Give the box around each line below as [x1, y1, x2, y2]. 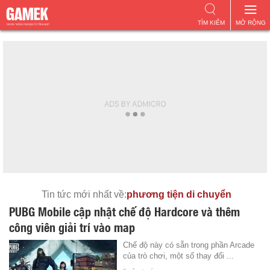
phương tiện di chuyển [127, 189, 231, 199]
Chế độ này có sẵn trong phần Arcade [123, 240, 255, 250]
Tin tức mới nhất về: [42, 189, 127, 199]
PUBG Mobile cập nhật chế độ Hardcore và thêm [9, 202, 240, 220]
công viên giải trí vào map [9, 218, 135, 236]
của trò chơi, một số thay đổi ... [123, 251, 234, 260]
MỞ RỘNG [235, 19, 266, 26]
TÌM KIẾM [197, 19, 225, 26]
